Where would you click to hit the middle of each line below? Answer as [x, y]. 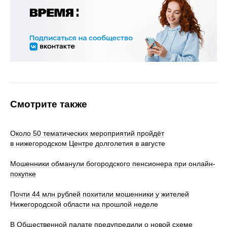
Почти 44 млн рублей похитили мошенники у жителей [100, 194]
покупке [23, 174]
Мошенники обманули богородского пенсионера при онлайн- [113, 164]
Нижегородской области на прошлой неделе [84, 204]
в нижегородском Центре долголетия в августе [88, 144]
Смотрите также [49, 104]
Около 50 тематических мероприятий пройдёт [87, 134]
